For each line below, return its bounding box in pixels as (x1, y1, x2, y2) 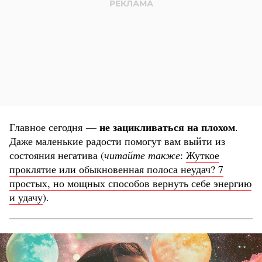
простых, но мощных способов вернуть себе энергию (9, 176, 251, 191)
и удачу (9, 190, 43, 205)
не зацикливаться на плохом (99, 119, 235, 135)
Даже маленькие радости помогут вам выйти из (9, 134, 225, 149)
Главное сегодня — (9, 120, 99, 135)
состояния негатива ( (9, 148, 104, 163)
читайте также (104, 148, 180, 163)
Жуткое (186, 148, 219, 163)
